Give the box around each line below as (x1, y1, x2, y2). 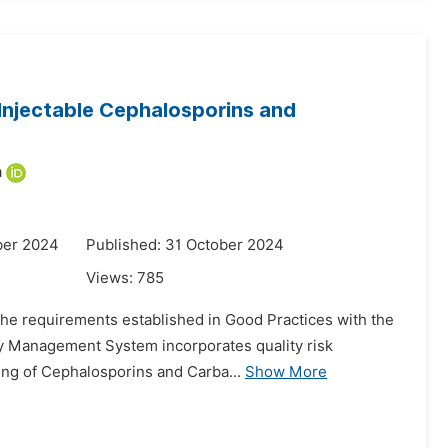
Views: (86, 269, 137, 287)
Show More (245, 363, 327, 381)
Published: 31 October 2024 (86, 236, 284, 254)
